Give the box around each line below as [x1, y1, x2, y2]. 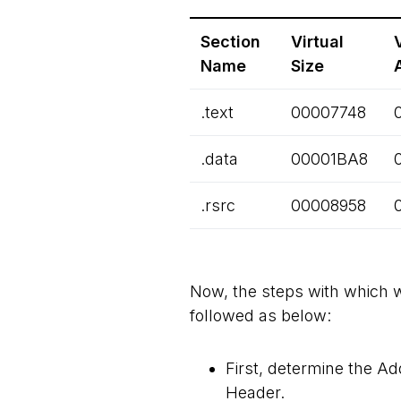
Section [200, 32, 260, 51]
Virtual [291, 32, 344, 51]
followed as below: [190, 306, 331, 325]
